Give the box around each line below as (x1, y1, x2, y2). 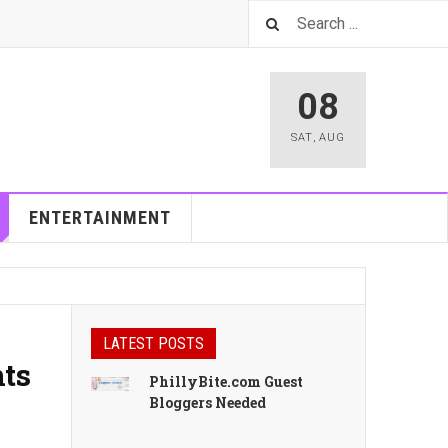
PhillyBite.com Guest (149, 372, 304, 391)
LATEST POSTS (103, 334, 204, 353)
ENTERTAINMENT (28, 207, 171, 228)
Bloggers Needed (149, 393, 267, 412)
